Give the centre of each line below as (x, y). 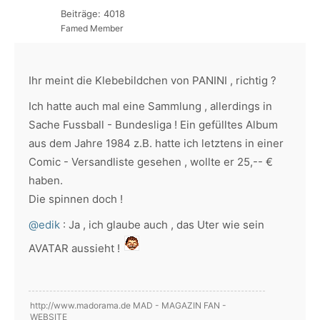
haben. (46, 180)
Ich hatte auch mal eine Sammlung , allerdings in (150, 106)
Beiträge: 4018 (93, 14)
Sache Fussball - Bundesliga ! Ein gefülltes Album (153, 125)
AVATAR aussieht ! (76, 248)
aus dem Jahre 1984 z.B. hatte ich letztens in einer (156, 143)
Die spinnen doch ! (76, 199)
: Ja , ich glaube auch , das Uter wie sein (162, 225)
